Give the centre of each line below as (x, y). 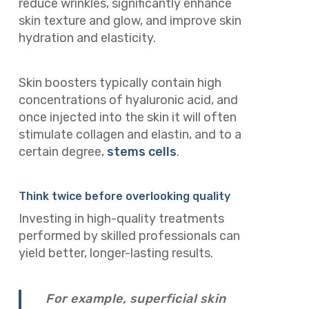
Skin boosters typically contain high (120, 82)
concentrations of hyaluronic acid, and (128, 100)
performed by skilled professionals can (129, 236)
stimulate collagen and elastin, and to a (130, 134)
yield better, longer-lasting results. (116, 253)
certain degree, (62, 151)
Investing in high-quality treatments (121, 219)
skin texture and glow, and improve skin (130, 21)
